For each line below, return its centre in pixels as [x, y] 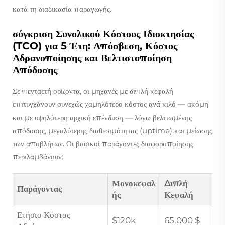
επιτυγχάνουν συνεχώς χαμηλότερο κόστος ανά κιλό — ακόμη [110, 104]
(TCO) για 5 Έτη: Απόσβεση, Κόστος [95, 45]
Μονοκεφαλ [134, 183]
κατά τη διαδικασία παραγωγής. [62, 9]
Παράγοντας [39, 189]
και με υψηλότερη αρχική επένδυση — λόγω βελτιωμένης [102, 117]
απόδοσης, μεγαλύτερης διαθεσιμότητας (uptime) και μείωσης [113, 130]
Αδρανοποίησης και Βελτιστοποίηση [92, 58]
